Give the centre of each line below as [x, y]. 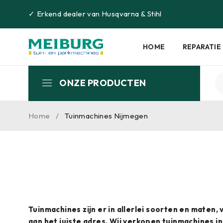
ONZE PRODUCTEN [103, 83]
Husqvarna [120, 14]
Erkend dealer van [68, 14]
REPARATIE [202, 47]
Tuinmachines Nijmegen [106, 116]
